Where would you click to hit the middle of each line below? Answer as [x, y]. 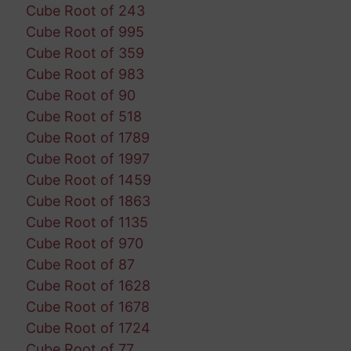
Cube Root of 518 [83, 116]
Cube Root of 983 [85, 74]
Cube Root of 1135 [87, 222]
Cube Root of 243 [85, 10]
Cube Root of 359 [85, 52]
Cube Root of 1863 [88, 201]
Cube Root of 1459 [88, 179]
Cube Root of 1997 [87, 158]
